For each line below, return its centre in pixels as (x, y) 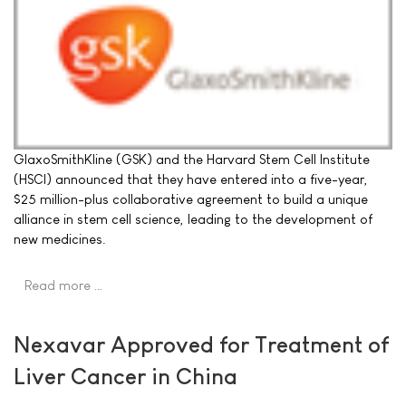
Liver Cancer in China (126, 376)
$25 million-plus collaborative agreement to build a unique (191, 198)
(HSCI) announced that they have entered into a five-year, (191, 179)
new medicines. (60, 238)
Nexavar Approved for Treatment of (201, 344)
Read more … (64, 285)
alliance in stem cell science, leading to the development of (193, 218)
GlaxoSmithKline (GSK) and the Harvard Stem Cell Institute (192, 159)
